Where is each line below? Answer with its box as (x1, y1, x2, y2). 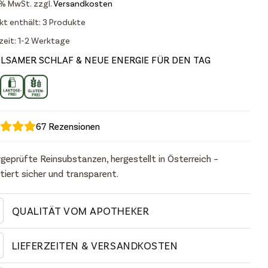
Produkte (48, 17, 86, 28)
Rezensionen (45, 120, 100, 132)
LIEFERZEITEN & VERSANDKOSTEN (11, 238, 178, 252)
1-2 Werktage (17, 35, 70, 46)
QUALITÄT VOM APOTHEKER (11, 203, 150, 217)
